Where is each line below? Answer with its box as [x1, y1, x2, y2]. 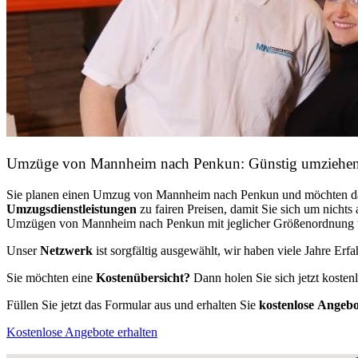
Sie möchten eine [6, 270, 96, 284]
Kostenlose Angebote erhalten [6, 324, 157, 339]
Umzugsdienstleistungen [6, 201, 137, 216]
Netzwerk [40, 243, 93, 257]
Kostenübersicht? [96, 270, 190, 284]
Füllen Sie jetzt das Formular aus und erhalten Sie [6, 297, 259, 312]
